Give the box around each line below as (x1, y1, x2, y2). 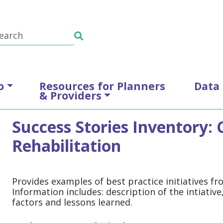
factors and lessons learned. (12, 196, 132, 208)
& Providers (39, 88, 102, 103)
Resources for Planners (39, 78, 165, 93)
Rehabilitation (12, 135, 121, 157)
